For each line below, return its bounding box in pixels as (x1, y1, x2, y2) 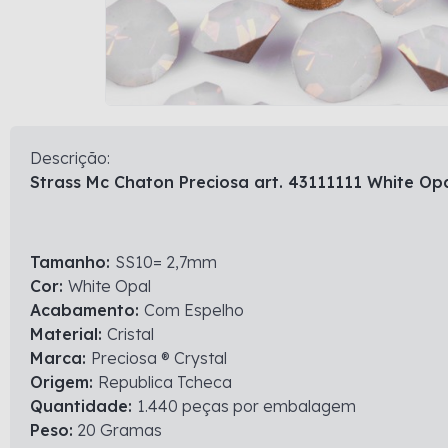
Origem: (30, 372, 98, 392)
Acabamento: (30, 300, 144, 320)
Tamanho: (30, 252, 115, 272)
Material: (30, 324, 107, 344)
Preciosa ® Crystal (91, 348, 227, 368)
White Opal (68, 276, 151, 296)
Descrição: (30, 148, 110, 168)
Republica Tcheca (98, 372, 232, 392)
